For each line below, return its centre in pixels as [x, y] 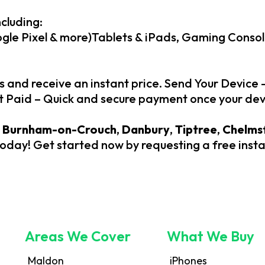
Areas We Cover [78, 236]
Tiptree [196, 129]
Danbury [146, 129]
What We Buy [211, 236]
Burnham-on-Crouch [59, 129]
